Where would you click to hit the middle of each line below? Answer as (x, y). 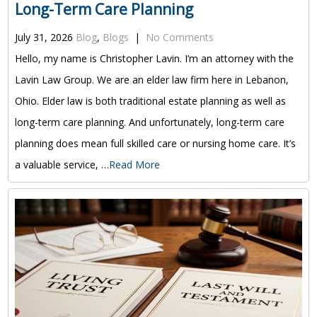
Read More (134, 165)
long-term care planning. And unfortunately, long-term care (149, 122)
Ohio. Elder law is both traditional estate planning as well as (150, 101)
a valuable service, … (62, 165)
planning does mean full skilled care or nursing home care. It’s (155, 144)
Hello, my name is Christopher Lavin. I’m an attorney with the (154, 59)
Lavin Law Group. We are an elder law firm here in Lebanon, (151, 80)
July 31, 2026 (44, 38)
